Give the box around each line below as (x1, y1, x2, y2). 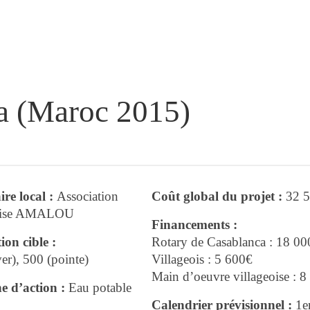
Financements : (152, 217, 237, 232)
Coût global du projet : (152, 189, 286, 204)
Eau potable (64, 280, 131, 295)
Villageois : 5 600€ (152, 252, 253, 267)
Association (56, 189, 118, 204)
